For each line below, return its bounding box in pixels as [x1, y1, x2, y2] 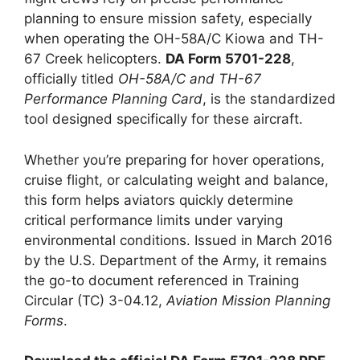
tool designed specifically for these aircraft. [24, 111, 303, 127]
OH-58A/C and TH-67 [118, 71, 261, 87]
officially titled [24, 71, 118, 87]
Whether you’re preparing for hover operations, [24, 151, 325, 168]
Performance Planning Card [24, 91, 202, 107]
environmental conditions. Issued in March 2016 [24, 231, 333, 248]
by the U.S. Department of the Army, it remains [24, 252, 327, 268]
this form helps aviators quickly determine [24, 191, 293, 208]
